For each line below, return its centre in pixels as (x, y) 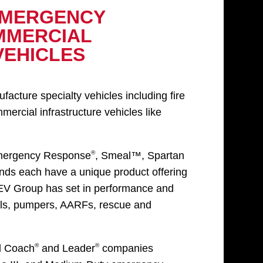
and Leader (67, 248)
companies (126, 248)
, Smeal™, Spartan (139, 155)
